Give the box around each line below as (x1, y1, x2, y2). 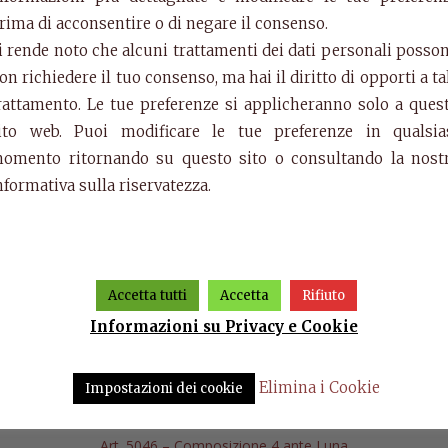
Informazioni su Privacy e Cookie (90, 316, 358, 336)
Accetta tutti (108, 287, 187, 305)
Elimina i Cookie (259, 377, 380, 397)
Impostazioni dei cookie (85, 379, 243, 397)
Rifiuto (302, 287, 345, 305)
